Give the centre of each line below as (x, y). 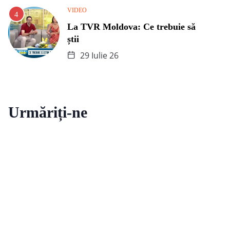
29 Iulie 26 (98, 55)
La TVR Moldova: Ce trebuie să (131, 26)
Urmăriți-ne (48, 112)
